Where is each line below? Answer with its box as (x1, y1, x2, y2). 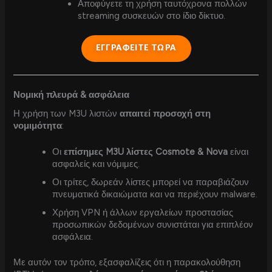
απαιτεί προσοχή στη (120, 107, 211, 119)
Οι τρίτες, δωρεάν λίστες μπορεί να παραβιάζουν (52, 176, 250, 188)
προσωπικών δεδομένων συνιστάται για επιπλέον (52, 219, 254, 230)
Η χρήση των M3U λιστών (13, 107, 120, 119)
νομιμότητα (13, 120, 63, 131)
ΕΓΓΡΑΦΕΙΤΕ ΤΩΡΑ (95, 44, 177, 52)
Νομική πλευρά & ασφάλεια (13, 89, 130, 101)
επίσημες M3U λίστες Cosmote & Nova (64, 146, 228, 157)
